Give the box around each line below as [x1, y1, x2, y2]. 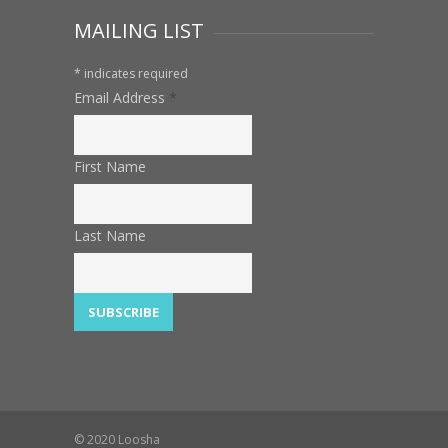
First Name [74, 157, 146, 176]
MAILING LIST [74, 17, 204, 44]
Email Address [74, 88, 169, 107]
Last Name [74, 226, 146, 245]
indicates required [81, 65, 188, 82]
